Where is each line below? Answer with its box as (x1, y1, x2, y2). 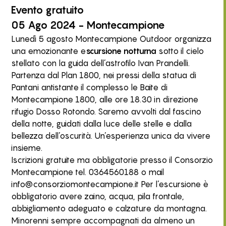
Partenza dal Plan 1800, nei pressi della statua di (11, 70, 197, 80)
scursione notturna (86, 45, 157, 56)
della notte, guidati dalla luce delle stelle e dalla (11, 118, 192, 129)
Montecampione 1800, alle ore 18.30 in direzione (11, 94, 199, 104)
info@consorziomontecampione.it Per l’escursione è (11, 179, 209, 189)
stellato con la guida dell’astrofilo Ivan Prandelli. (11, 58, 190, 68)
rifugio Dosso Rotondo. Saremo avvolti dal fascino (11, 106, 202, 117)
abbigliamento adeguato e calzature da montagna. (11, 203, 207, 213)
